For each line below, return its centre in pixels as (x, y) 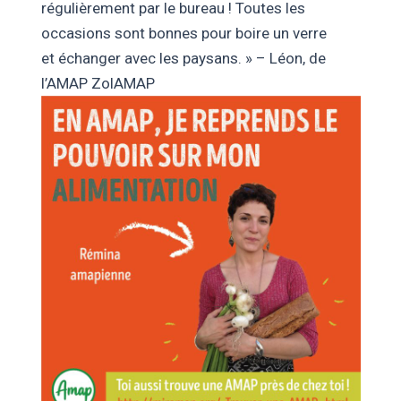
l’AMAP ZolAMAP (98, 83)
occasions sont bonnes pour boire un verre (183, 33)
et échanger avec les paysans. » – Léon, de (183, 58)
